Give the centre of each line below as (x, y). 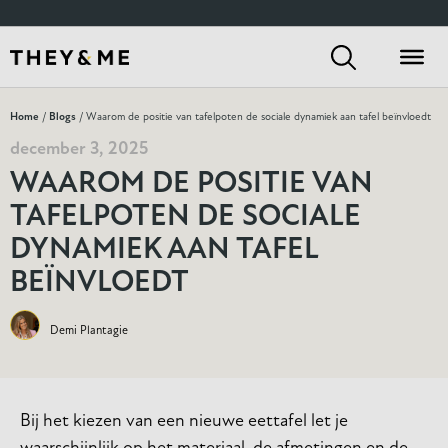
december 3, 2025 (79, 149)
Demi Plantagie (89, 330)
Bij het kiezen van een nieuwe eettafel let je (184, 421)
